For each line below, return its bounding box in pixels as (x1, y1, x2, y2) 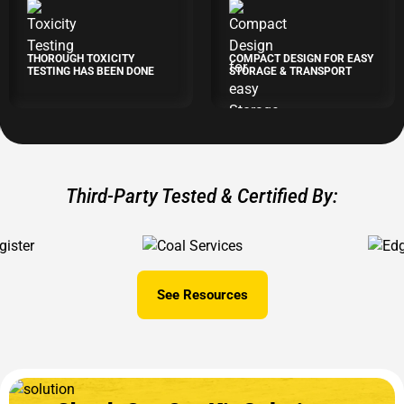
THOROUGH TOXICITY (27, 52, 134, 65)
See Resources (156, 286, 248, 303)
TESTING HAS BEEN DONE (27, 65, 154, 78)
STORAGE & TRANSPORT (229, 65, 352, 78)
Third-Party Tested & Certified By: (66, 185, 338, 207)
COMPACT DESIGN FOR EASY (229, 52, 373, 65)
